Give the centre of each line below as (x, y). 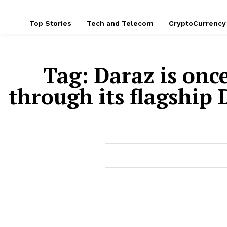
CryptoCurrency (197, 23)
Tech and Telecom (120, 23)
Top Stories (50, 23)
